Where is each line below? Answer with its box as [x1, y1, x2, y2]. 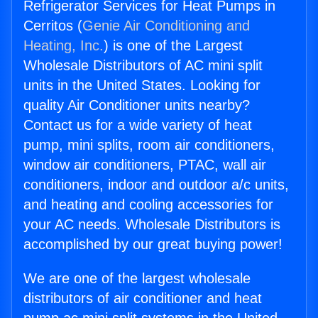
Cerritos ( [23, 18, 82, 34]
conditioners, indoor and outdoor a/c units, [23, 177, 289, 193]
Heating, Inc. [23, 38, 104, 54]
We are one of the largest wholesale [23, 270, 251, 287]
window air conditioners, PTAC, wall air [23, 157, 266, 173]
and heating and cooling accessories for [23, 197, 273, 213]
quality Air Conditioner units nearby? [23, 97, 250, 114]
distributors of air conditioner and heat [23, 290, 262, 307]
